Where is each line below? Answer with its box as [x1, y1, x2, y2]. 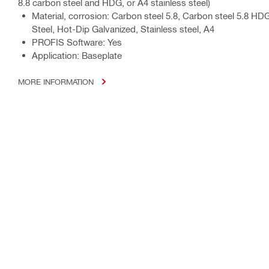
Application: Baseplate [32, 50, 122, 61]
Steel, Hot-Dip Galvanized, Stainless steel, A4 [32, 23, 214, 35]
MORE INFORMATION [18, 77, 94, 86]
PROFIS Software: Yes [32, 37, 122, 48]
